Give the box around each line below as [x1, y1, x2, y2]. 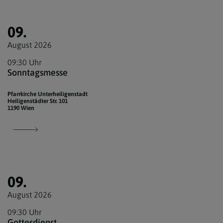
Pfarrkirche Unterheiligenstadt [7, 91, 88, 98]
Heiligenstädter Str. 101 [7, 98, 68, 105]
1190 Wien [7, 105, 34, 112]
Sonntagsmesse [7, 67, 68, 78]
